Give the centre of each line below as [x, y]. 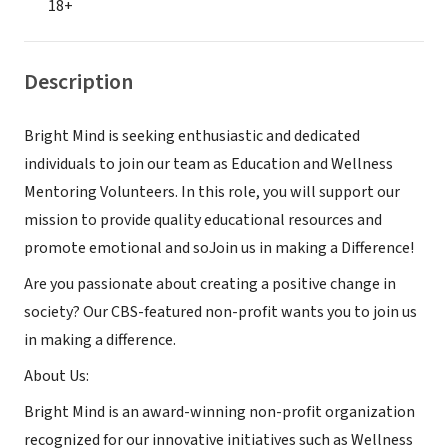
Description [78, 82]
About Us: [56, 376]
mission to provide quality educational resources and [203, 220]
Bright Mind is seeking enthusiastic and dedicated [192, 136]
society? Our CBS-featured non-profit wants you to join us [220, 312]
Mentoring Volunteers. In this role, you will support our [212, 192]
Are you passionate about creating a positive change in [210, 284]
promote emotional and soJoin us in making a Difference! [219, 248]
